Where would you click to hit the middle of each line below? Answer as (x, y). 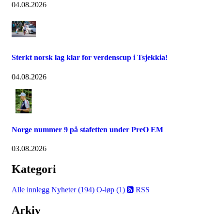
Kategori (34, 169)
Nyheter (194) (74, 189)
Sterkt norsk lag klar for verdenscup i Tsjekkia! (90, 58)
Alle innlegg (31, 189)
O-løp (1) (112, 189)
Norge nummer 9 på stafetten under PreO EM (87, 129)
